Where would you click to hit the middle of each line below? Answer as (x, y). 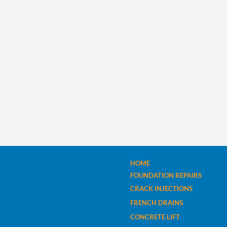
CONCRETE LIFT (156, 217)
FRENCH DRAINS (157, 203)
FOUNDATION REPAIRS (166, 175)
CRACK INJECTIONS (162, 188)
